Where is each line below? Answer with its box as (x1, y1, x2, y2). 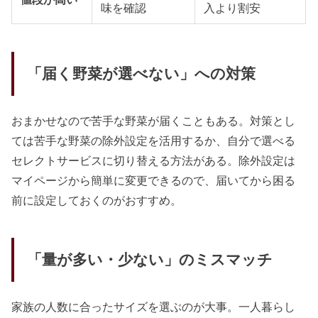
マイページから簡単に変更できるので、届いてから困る (11, 174, 296, 187)
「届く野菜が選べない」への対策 (26, 65, 256, 82)
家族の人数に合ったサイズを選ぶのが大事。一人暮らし (11, 300, 296, 313)
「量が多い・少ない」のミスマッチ (26, 251, 273, 268)
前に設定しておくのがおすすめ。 (11, 194, 182, 207)
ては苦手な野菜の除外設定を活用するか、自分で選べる (11, 134, 296, 148)
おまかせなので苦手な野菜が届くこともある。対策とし (11, 114, 296, 128)
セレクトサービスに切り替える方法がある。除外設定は (11, 154, 296, 168)
